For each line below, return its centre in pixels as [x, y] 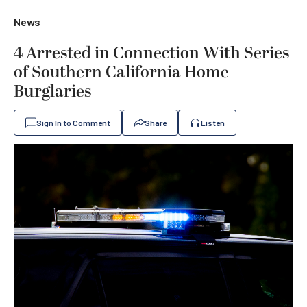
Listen [213, 123]
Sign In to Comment [73, 123]
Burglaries [52, 92]
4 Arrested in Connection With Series [151, 53]
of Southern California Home [121, 73]
